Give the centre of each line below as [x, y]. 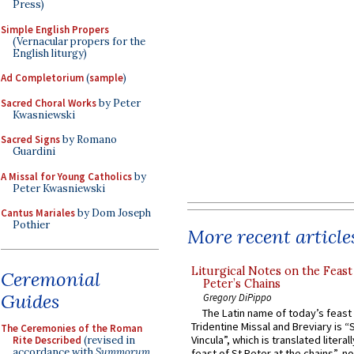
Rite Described [47, 340]
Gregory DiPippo [237, 297]
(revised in [108, 340]
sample [106, 78]
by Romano [88, 139]
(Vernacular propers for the [79, 41]
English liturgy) [50, 53]
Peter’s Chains [242, 283]
